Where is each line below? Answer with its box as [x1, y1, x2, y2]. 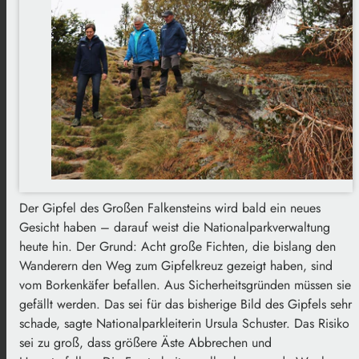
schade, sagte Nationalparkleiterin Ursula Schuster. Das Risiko [19, 313, 349, 333]
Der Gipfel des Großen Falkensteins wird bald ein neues [19, 198, 321, 217]
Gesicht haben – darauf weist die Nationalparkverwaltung [19, 217, 330, 236]
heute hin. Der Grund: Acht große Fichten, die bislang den [19, 236, 336, 256]
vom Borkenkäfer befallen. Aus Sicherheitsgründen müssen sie [19, 275, 351, 294]
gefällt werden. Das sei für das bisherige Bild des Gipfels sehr [19, 294, 352, 313]
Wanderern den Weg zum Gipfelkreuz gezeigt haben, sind [19, 256, 333, 275]
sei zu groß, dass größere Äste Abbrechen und [19, 333, 272, 352]
